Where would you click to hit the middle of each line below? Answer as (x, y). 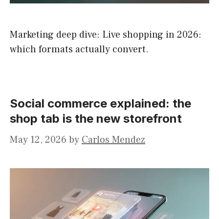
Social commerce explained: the (100, 104)
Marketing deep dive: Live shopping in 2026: (106, 35)
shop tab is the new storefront (96, 119)
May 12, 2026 (38, 140)
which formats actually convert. (79, 50)
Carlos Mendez (113, 140)
